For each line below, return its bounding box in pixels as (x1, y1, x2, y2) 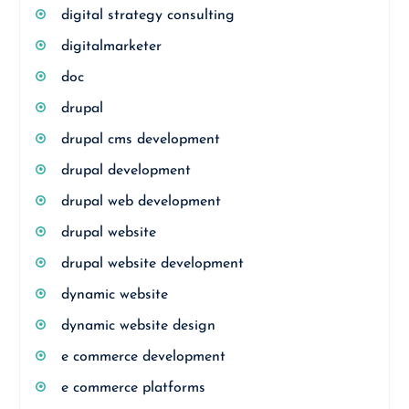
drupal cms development (60, 132, 220, 147)
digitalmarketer (60, 39, 162, 54)
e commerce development (60, 350, 225, 364)
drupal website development (60, 257, 244, 271)
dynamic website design (60, 319, 215, 333)
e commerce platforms (60, 381, 205, 395)
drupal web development (60, 194, 221, 209)
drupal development (60, 163, 191, 178)
